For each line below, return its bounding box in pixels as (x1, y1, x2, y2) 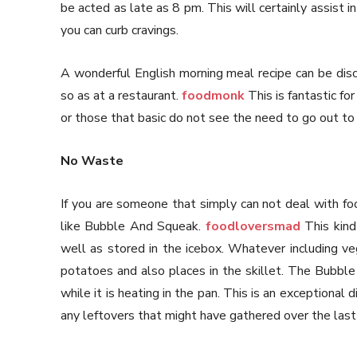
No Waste (61, 152, 124, 171)
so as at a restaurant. (61, 87, 182, 105)
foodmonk (182, 87, 245, 105)
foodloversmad (205, 218, 300, 236)
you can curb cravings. (61, 22, 178, 40)
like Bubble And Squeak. (61, 218, 206, 236)
